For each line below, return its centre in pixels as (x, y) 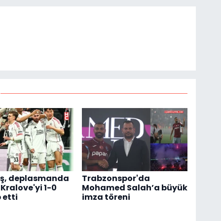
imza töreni (106, 197)
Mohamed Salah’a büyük (135, 187)
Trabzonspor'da (116, 178)
